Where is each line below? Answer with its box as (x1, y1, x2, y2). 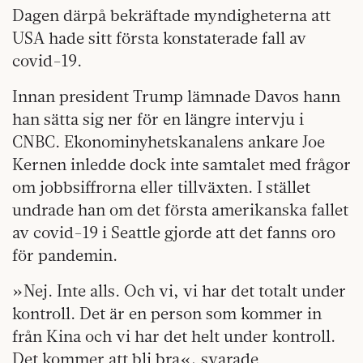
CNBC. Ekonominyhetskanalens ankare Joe (12, 131, 325, 152)
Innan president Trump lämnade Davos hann (12, 86, 340, 107)
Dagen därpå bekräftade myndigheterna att (12, 5, 331, 26)
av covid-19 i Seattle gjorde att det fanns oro (12, 222, 335, 243)
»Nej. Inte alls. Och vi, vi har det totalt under (12, 280, 346, 301)
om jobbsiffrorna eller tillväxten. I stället (12, 177, 310, 198)
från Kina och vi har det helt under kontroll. (12, 326, 335, 347)
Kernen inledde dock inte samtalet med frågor (12, 154, 351, 175)
